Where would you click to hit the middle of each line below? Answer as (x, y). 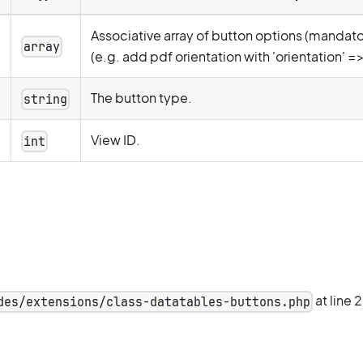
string (46, 99)
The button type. (141, 97)
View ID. (115, 139)
